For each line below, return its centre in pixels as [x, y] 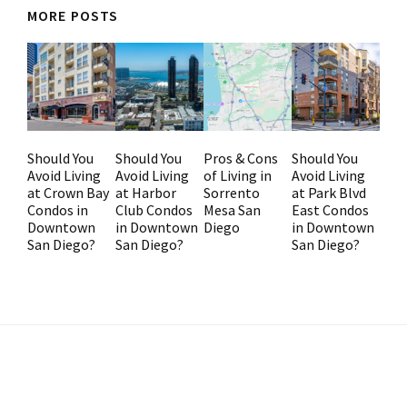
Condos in [58, 210]
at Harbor [146, 193]
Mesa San [232, 210]
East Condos [330, 210]
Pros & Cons [241, 158]
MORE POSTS [73, 15]
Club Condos [154, 210]
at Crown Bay [68, 193]
